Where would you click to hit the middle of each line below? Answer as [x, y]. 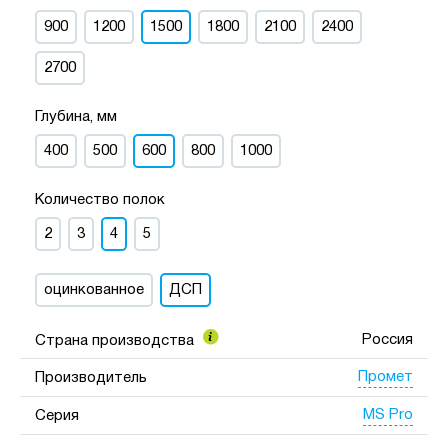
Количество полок [100, 199]
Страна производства [116, 340]
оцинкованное [94, 289]
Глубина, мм [76, 116]
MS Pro [388, 415]
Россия [387, 339]
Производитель [91, 377]
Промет [385, 377]
